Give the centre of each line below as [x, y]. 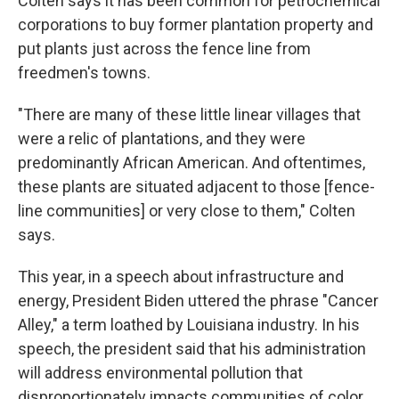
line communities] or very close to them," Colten [187, 211]
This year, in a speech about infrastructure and [181, 277]
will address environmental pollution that [160, 373]
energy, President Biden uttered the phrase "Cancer [198, 301]
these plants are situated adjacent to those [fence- [196, 187]
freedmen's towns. [84, 73]
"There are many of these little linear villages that [189, 115]
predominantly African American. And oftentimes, [191, 163]
